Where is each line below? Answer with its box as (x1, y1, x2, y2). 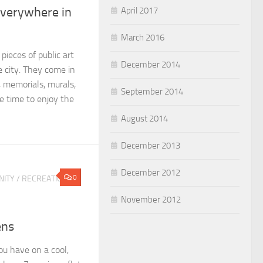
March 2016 (121, 32, 164, 43)
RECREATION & (22, 174, 75, 184)
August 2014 (121, 113, 168, 124)
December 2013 (121, 140, 180, 151)
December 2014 (121, 59, 180, 70)
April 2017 (121, 5, 158, 16)
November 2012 (121, 194, 181, 205)
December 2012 (121, 167, 180, 178)
